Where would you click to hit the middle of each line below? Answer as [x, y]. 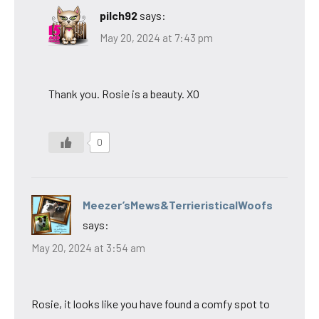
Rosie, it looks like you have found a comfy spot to [151, 303]
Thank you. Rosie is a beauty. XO [124, 94]
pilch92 [119, 15]
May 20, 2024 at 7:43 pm [156, 38]
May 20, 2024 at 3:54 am [88, 247]
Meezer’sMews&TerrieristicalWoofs [178, 205]
